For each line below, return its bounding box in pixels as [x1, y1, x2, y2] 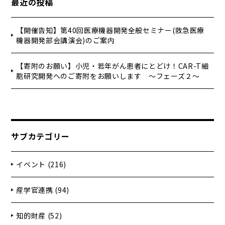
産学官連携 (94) [16, 185, 69, 195]
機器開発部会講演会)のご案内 [16, 35, 115, 46]
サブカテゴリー [11, 130, 70, 143]
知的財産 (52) [16, 210, 62, 221]
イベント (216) [16, 159, 66, 170]
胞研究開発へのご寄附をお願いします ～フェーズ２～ [16, 71, 200, 81]
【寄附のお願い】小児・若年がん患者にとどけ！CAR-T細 [16, 61, 209, 71]
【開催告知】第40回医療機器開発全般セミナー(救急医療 [16, 25, 204, 36]
